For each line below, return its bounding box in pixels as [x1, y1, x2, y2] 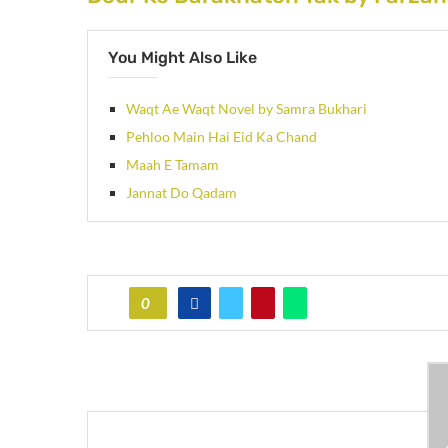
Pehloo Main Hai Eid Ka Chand [126, 128, 317, 146]
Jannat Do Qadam [126, 184, 237, 202]
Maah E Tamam [126, 156, 219, 174]
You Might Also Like [108, 48, 257, 68]
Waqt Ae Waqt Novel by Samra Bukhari [126, 100, 367, 118]
